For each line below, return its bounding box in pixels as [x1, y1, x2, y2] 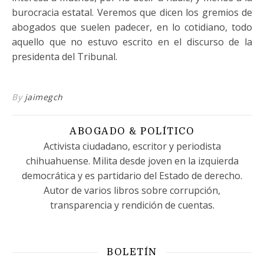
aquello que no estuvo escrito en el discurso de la [12, 35, 252, 48]
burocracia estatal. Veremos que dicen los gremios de [12, 6, 252, 19]
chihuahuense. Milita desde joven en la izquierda [25, 154, 239, 167]
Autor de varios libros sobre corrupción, [44, 184, 220, 197]
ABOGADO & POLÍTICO [70, 126, 194, 137]
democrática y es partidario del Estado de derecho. [22, 169, 242, 182]
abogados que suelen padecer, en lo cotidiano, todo [12, 21, 252, 34]
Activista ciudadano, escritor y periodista [43, 140, 221, 153]
